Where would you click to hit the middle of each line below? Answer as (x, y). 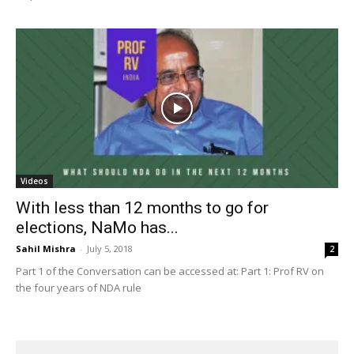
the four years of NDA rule (79, 287)
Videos (34, 181)
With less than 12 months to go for (142, 207)
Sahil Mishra (46, 248)
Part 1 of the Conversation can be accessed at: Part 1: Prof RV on (170, 271)
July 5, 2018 (110, 248)
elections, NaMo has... (97, 227)
